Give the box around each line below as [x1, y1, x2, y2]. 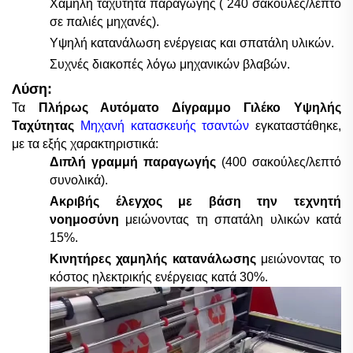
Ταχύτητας [12, 118, 80, 132]
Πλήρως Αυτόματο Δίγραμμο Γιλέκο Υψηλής [38, 100, 342, 114]
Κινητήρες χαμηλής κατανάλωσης [50, 251, 261, 266]
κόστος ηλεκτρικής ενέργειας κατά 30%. [50, 269, 268, 284]
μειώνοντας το [260, 251, 341, 266]
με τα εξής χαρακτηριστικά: [12, 136, 158, 150]
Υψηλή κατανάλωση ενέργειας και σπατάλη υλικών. [50, 36, 334, 50]
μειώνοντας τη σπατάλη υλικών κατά [125, 212, 342, 226]
